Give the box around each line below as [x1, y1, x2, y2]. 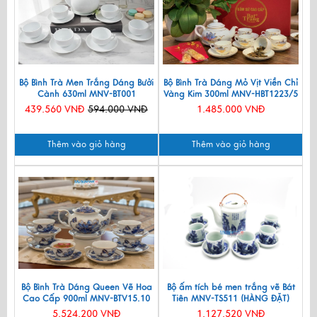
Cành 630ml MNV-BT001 [37, 88, 136, 100]
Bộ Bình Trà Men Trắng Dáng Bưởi [19, 76, 154, 88]
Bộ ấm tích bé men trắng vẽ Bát [166, 281, 295, 293]
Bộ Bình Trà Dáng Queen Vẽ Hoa [21, 281, 152, 293]
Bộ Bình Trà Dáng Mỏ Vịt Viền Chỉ [163, 76, 298, 88]
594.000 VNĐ [88, 103, 148, 115]
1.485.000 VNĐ [196, 103, 265, 115]
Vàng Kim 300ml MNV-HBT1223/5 [163, 88, 298, 100]
